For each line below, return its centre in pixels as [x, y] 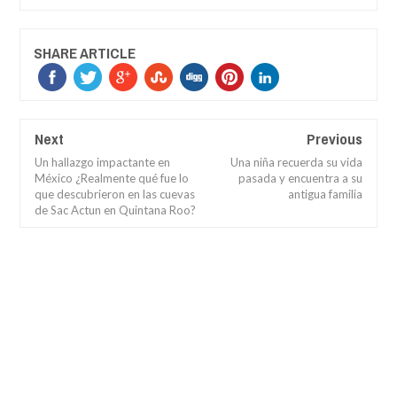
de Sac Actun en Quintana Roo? [115, 210]
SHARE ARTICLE [85, 53]
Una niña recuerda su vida [296, 163]
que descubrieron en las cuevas [115, 195]
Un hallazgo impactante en [102, 163]
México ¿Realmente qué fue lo [112, 179]
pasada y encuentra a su [300, 179]
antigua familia [325, 195]
